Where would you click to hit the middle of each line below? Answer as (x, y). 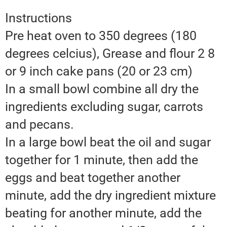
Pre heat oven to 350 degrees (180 (101, 36)
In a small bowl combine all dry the (102, 89)
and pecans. (40, 125)
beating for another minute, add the (103, 213)
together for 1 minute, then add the (102, 160)
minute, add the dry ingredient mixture (110, 196)
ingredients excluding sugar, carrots (104, 107)
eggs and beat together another (93, 178)
